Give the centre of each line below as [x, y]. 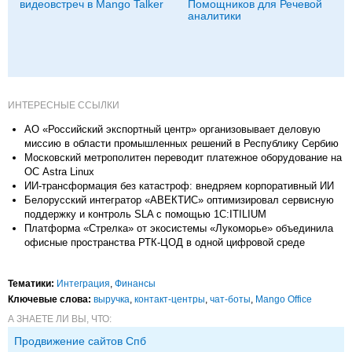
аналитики [214, 15]
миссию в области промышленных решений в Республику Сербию [181, 143]
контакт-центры [170, 299]
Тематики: [31, 283]
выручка [112, 299]
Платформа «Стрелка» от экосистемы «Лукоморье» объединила [179, 228]
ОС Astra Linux [59, 171]
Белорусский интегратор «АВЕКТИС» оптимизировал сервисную [179, 200]
